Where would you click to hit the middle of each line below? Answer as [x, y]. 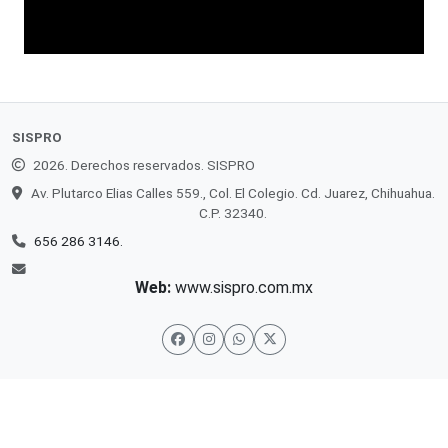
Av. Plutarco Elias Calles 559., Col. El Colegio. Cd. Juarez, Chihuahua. [233, 193]
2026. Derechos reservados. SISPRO [144, 165]
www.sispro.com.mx [244, 287]
